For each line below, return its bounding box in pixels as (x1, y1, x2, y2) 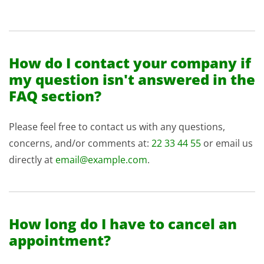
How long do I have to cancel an (9, 214, 237, 233)
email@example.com (55, 153, 147, 166)
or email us (201, 137, 253, 150)
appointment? (9, 230, 111, 250)
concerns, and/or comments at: (9, 137, 151, 150)
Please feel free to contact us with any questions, (9, 120, 225, 133)
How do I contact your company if (9, 53, 251, 72)
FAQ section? (9, 86, 101, 105)
